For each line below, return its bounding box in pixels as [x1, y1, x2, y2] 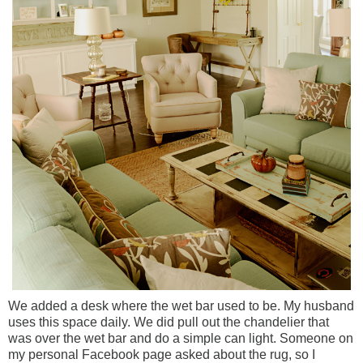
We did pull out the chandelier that [134, 314, 329, 329]
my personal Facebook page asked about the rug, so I [8, 347, 315, 361]
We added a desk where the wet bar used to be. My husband [8, 298, 354, 313]
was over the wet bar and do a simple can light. [8, 331, 280, 345]
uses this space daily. [8, 314, 134, 329]
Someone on [280, 331, 353, 345]
